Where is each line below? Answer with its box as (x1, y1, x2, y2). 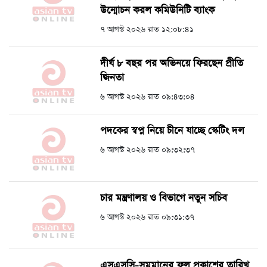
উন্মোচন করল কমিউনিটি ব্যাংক (100, 4, 215, 18)
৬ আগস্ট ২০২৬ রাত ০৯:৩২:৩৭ (100, 144, 195, 156)
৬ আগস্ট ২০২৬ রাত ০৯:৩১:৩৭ (100, 212, 194, 223)
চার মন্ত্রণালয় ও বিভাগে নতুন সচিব (100, 191, 227, 206)
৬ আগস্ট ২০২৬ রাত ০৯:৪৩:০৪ (100, 91, 195, 103)
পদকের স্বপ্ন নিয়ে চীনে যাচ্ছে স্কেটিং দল (100, 124, 244, 138)
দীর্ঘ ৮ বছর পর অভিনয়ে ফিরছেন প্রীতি (100, 57, 243, 71)
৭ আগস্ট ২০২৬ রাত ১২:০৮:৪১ (100, 24, 194, 36)
